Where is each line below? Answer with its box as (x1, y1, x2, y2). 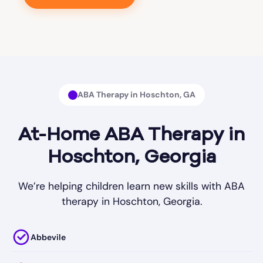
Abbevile (31, 231, 66, 242)
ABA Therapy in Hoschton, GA (77, 89, 195, 100)
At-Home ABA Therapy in (18, 126, 245, 146)
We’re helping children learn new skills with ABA (18, 180, 245, 193)
